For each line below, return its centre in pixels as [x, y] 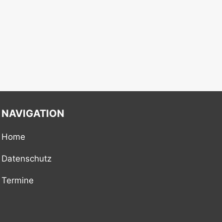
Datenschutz [27, 158]
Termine [18, 180]
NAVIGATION [33, 113]
